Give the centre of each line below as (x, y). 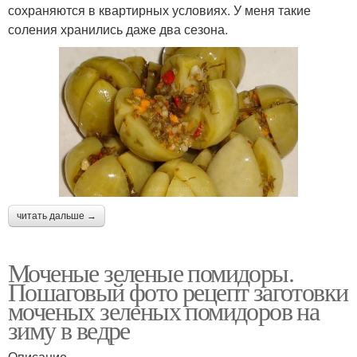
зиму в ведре (69, 329)
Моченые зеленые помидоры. (151, 272)
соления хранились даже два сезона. (118, 29)
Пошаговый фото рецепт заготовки (178, 291)
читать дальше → (57, 216)
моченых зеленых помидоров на (164, 310)
